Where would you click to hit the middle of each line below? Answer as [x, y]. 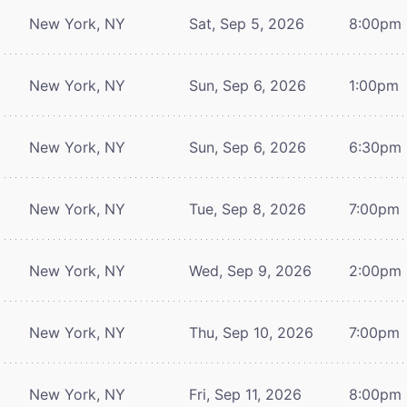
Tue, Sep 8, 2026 [248, 208]
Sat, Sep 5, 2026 [247, 23]
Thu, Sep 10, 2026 [251, 332]
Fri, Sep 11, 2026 [245, 394]
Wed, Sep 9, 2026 [250, 270]
